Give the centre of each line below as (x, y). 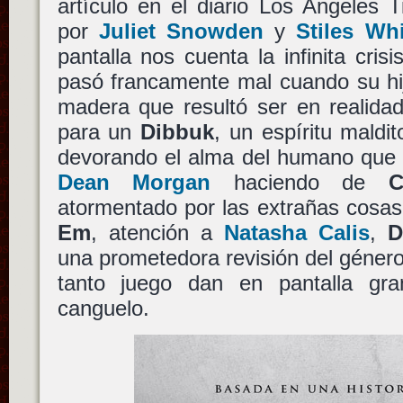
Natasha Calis (296, 233)
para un (99, 132)
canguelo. (103, 308)
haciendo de (300, 182)
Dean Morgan (134, 182)
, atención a (157, 233)
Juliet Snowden (181, 31)
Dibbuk (178, 132)
